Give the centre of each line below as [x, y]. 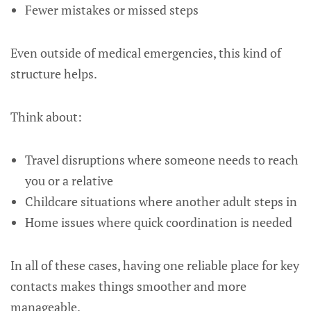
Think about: [46, 117]
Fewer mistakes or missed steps [111, 10]
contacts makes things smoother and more [128, 286]
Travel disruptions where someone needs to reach [161, 160]
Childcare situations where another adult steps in [161, 201]
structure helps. [54, 74]
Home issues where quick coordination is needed [158, 222]
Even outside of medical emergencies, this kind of [146, 53]
